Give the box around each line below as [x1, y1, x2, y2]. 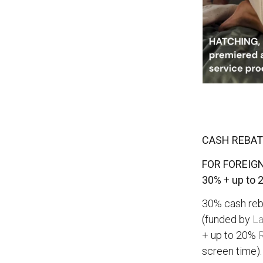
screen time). [201, 245, 262, 258]
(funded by [201, 213, 252, 226]
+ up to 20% [201, 229, 258, 242]
